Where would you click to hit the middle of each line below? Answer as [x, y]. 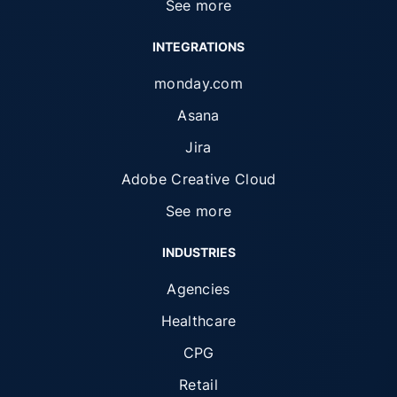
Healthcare [198, 320]
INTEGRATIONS [198, 46]
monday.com [198, 83]
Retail [198, 384]
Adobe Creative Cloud [198, 179]
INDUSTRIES [198, 252]
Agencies [198, 288]
